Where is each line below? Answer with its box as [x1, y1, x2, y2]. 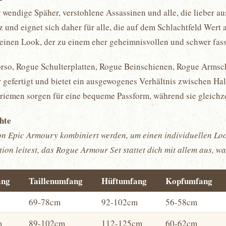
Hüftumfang [101, 175, 147, 187]
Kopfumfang [165, 175, 212, 187]
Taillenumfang [29, 175, 83, 187]
